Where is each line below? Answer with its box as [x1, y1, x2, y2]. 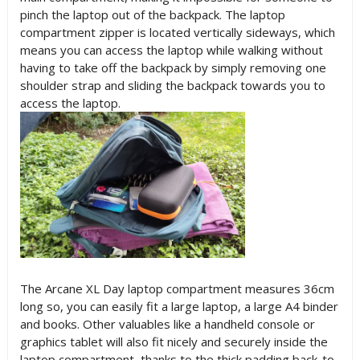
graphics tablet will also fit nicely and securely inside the [19, 333, 328, 350]
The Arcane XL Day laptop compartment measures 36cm [19, 280, 334, 297]
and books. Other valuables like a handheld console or [19, 316, 315, 332]
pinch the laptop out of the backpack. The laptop [19, 6, 285, 22]
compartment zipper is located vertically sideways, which [19, 24, 335, 40]
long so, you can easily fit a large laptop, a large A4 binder [19, 298, 338, 314]
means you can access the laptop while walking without [19, 42, 323, 58]
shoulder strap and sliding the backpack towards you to [19, 77, 325, 93]
